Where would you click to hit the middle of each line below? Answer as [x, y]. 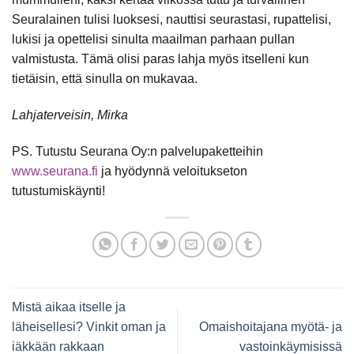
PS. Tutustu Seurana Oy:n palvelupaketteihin [137, 151]
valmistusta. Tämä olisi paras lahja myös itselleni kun [160, 59]
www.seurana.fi [55, 171]
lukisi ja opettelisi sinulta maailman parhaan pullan [153, 40]
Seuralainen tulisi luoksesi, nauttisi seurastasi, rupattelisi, [171, 20]
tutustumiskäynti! [58, 190]
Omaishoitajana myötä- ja [271, 326]
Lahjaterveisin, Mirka [70, 115]
